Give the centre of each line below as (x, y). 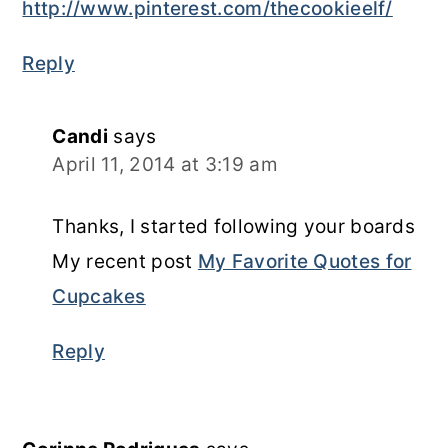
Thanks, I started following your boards (234, 226)
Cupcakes (99, 296)
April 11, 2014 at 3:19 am (165, 164)
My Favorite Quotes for (304, 261)
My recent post (125, 261)
